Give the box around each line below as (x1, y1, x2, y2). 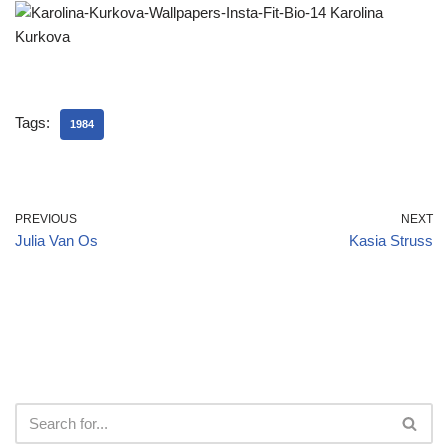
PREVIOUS (15, 211, 77, 226)
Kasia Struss (349, 231, 433, 249)
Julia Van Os (15, 231, 98, 249)
